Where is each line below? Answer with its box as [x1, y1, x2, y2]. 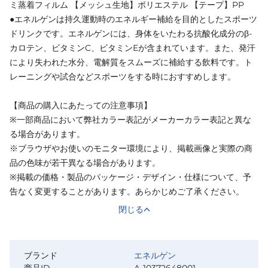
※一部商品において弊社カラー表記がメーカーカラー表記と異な [10, 114, 251, 126]
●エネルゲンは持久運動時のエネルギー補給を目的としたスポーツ [10, 14, 257, 25]
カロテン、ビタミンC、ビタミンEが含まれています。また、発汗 [10, 42, 255, 54]
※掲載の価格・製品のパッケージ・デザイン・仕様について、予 [10, 172, 251, 183]
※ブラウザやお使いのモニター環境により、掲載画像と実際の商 [10, 143, 252, 154]
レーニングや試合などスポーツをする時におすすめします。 [10, 71, 236, 83]
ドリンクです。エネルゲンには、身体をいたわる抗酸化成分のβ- [10, 28, 252, 39]
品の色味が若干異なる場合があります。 [10, 157, 160, 169]
